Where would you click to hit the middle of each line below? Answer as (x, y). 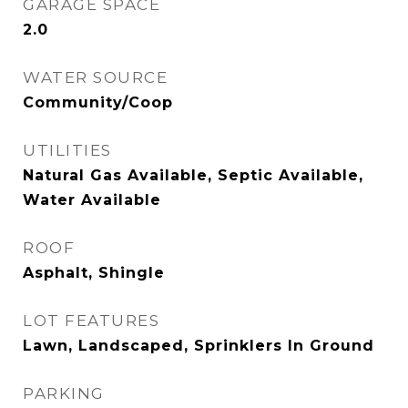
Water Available (92, 200)
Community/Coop (98, 102)
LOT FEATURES (91, 321)
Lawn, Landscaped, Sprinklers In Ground (199, 346)
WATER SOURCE (95, 77)
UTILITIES (67, 150)
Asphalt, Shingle (94, 273)
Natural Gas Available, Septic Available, (193, 175)
